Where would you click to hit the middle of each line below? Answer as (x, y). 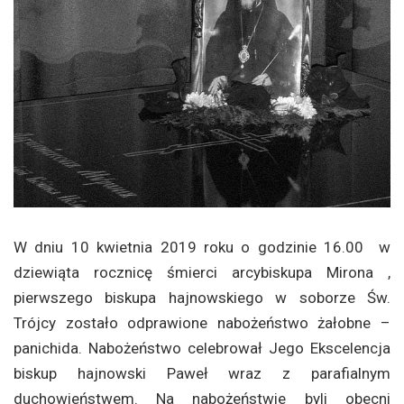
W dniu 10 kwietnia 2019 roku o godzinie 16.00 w (202, 247)
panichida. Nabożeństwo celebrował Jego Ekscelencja (202, 348)
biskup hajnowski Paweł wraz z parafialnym (202, 373)
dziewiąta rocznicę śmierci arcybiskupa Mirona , (202, 272)
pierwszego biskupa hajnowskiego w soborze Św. (202, 297)
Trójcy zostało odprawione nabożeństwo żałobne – (202, 322)
